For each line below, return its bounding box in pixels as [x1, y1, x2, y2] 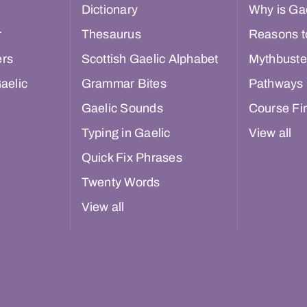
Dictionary [81, 3, 138, 17]
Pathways [248, 77, 304, 91]
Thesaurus [81, 27, 141, 42]
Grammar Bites [81, 77, 167, 91]
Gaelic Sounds [81, 101, 163, 116]
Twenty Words [81, 175, 160, 190]
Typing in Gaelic [81, 126, 171, 140]
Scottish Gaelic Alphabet [81, 52, 219, 66]
